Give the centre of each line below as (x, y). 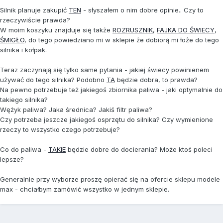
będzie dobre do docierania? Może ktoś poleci (139, 150)
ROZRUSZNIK (133, 30)
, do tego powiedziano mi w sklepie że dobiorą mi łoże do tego (122, 40)
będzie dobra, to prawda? (156, 80)
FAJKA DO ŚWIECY (186, 30)
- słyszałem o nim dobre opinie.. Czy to (142, 10)
